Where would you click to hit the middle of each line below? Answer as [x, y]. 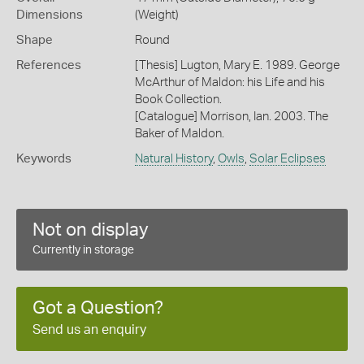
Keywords [44, 158]
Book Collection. [178, 99]
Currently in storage [83, 250]
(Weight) [156, 15]
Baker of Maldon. [179, 133]
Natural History [173, 158]
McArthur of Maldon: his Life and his [230, 82]
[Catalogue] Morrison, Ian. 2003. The [231, 116]
